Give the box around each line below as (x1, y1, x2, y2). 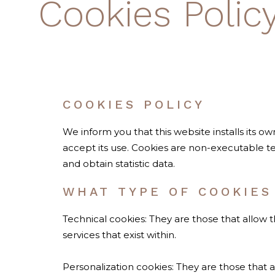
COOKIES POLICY (63, 97, 205, 112)
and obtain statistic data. (63, 158, 175, 170)
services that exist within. (63, 229, 176, 241)
